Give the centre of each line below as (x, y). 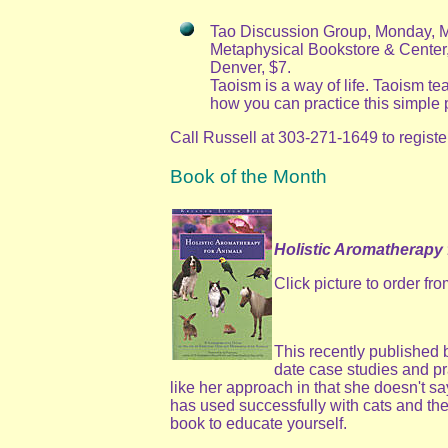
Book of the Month (248, 176)
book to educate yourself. (258, 423)
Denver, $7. (250, 68)
